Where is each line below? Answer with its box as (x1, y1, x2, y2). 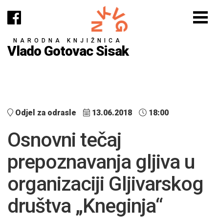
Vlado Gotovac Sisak (7, 43, 129, 59)
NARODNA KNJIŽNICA (13, 37, 123, 44)
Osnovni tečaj (7, 128, 121, 152)
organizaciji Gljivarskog (7, 172, 203, 196)
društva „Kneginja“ (7, 194, 163, 218)
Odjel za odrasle (15, 108, 76, 117)
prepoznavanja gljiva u (7, 150, 195, 174)
